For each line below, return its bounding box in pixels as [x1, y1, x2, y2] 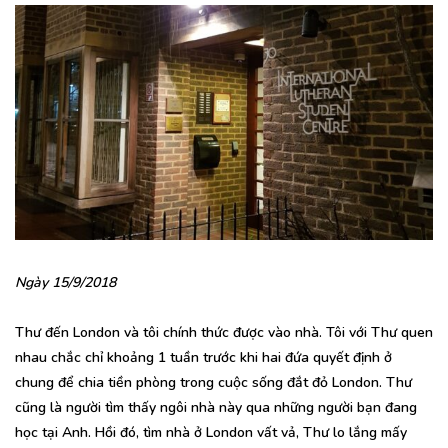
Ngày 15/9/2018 [15, 272, 116, 292]
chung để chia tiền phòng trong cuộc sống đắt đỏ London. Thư [15, 372, 412, 392]
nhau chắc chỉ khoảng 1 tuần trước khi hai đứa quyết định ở [15, 347, 392, 367]
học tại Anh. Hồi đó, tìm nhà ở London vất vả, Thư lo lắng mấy [15, 422, 407, 442]
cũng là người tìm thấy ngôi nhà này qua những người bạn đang [15, 397, 417, 417]
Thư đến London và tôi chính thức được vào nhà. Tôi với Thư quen [15, 322, 433, 342]
